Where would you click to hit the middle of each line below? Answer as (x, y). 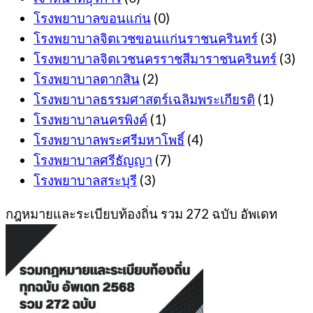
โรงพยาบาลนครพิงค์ (90, 120)
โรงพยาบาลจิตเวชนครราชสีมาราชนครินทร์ (155, 59)
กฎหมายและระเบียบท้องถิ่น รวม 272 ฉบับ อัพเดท (141, 213)
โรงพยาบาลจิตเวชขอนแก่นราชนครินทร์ (146, 39)
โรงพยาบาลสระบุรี (85, 181)
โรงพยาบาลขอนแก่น (92, 19)
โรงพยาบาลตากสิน (87, 79)
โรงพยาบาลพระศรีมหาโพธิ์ (109, 140)
